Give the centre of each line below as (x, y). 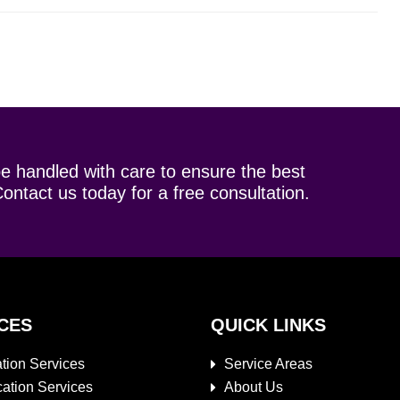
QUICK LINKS (268, 325)
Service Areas (268, 363)
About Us (253, 387)
